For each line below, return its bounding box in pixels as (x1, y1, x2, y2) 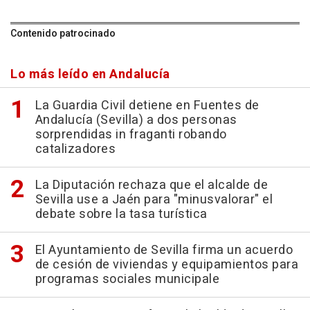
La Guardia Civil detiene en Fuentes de (35, 95, 259, 115)
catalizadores (35, 139, 116, 158)
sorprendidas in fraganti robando (35, 125, 227, 144)
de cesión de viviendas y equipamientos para (35, 255, 298, 274)
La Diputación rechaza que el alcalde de (35, 175, 268, 194)
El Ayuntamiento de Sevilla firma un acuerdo (35, 240, 293, 259)
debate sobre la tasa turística (35, 204, 208, 224)
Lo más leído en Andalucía (10, 64, 170, 84)
